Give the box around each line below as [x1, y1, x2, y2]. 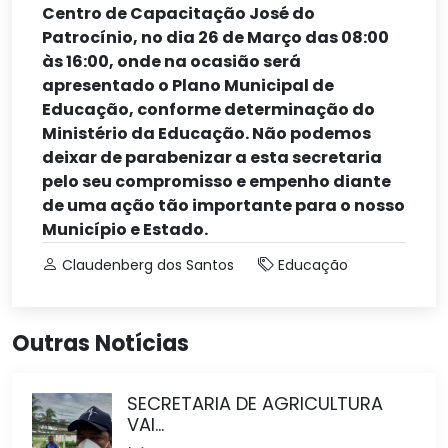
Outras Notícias [12, 327, 189, 359]
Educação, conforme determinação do [42, 97, 375, 121]
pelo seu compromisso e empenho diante [42, 169, 391, 193]
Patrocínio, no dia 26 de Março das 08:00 [42, 25, 389, 49]
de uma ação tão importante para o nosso [42, 193, 405, 217]
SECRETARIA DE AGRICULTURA [127, 390, 383, 416]
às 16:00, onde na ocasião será [42, 49, 301, 73]
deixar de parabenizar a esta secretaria [42, 145, 382, 169]
